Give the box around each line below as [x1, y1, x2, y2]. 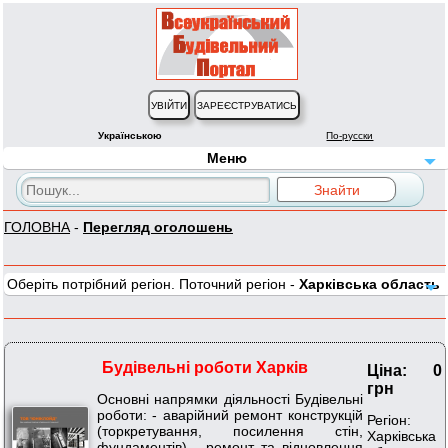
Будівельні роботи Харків [102, 359, 308, 377]
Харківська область [299, 276, 440, 292]
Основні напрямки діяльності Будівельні [97, 390, 363, 407]
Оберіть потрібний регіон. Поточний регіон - [7, 276, 299, 292]
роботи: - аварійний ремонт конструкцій [97, 406, 363, 423]
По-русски [326, 130, 374, 141]
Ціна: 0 [367, 362, 442, 380]
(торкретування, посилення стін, [97, 422, 363, 439]
